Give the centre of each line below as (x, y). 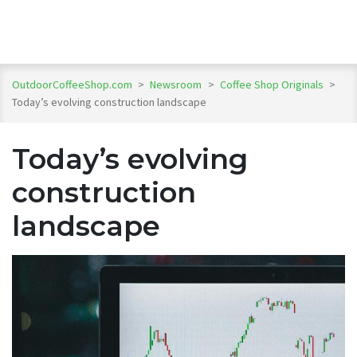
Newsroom (177, 84)
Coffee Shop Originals (273, 84)
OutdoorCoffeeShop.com (72, 84)
